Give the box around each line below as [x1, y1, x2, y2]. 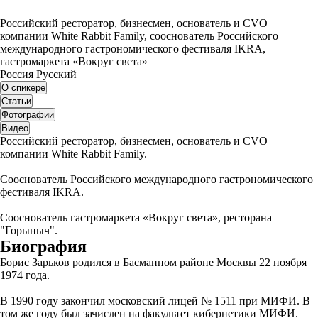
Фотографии [1, 109, 54, 120]
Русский [36, 68, 77, 80]
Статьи [1, 96, 31, 106]
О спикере [11, 82, 45, 93]
